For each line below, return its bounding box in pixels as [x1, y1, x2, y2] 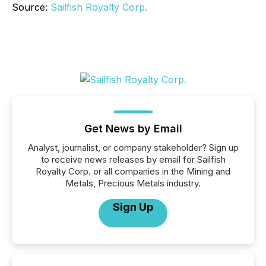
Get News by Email [84, 122, 182, 135]
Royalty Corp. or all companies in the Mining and [36, 166, 230, 177]
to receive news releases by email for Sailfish [40, 154, 226, 165]
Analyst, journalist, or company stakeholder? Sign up [27, 142, 239, 153]
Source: [12, 1, 50, 13]
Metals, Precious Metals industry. [65, 178, 201, 189]
